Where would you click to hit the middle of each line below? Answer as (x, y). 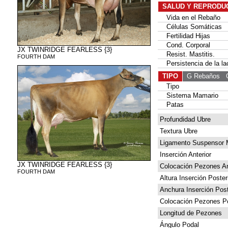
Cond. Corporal (184, 45)
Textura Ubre (178, 131)
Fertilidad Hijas (184, 36)
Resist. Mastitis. (187, 54)
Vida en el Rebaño (189, 18)
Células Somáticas (190, 27)
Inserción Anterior (184, 154)
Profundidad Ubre (184, 119)
